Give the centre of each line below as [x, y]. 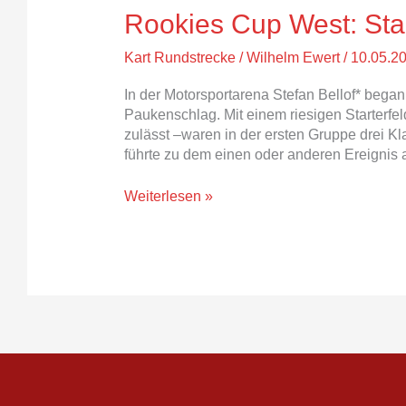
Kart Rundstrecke [179, 57]
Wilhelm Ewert [295, 57]
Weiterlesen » [168, 197]
